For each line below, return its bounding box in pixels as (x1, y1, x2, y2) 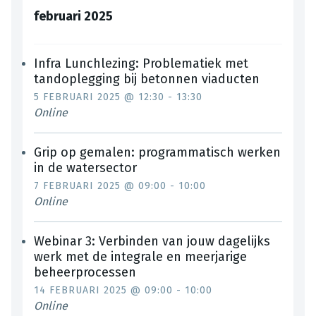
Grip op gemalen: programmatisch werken (34, 145, 281, 161)
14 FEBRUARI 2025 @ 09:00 (34, 284, 173, 297)
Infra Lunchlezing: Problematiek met (34, 56, 248, 72)
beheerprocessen (34, 265, 136, 281)
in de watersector (34, 160, 137, 176)
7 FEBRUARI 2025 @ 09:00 (34, 180, 166, 193)
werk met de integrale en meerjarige (34, 249, 247, 265)
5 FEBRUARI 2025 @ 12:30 (34, 91, 164, 104)
